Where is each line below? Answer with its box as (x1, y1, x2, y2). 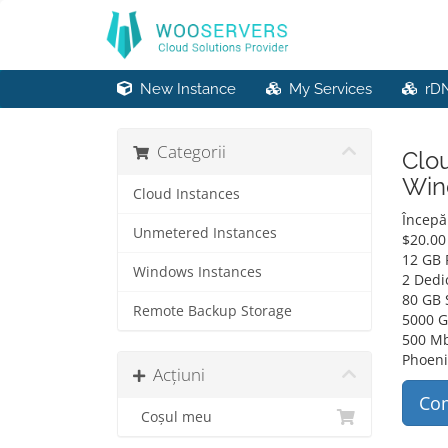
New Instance (132, 80, 236, 98)
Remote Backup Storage (133, 302, 292, 320)
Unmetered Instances (133, 224, 277, 242)
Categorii (149, 140, 226, 163)
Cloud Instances (133, 185, 240, 203)
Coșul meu (133, 408, 212, 426)
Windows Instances (133, 263, 262, 281)
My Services (281, 80, 372, 98)
